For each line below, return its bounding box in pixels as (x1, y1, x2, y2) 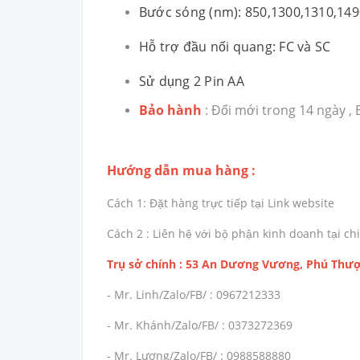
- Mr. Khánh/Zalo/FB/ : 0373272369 (107, 317, 292, 333)
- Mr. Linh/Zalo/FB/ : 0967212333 (107, 287, 284, 303)
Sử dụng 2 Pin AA (139, 72, 244, 91)
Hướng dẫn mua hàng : (107, 162, 259, 180)
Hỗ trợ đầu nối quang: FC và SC (139, 38, 331, 56)
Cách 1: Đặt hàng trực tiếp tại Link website (107, 195, 334, 211)
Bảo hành (139, 101, 202, 120)
